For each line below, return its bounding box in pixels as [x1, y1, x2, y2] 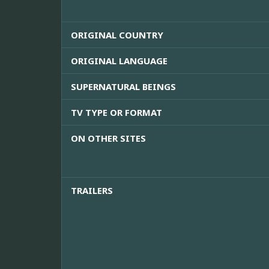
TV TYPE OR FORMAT [71, 106, 162, 119]
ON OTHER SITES [71, 132, 146, 145]
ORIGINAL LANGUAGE [71, 55, 168, 67]
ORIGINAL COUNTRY [71, 29, 163, 41]
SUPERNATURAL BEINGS [71, 80, 176, 93]
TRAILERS [71, 184, 113, 197]
